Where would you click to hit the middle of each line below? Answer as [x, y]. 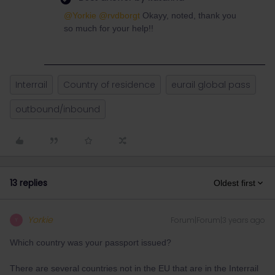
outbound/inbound [58, 109]
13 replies [29, 183]
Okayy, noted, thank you [188, 15]
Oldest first [234, 183]
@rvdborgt [119, 15]
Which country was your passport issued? [91, 242]
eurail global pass [211, 85]
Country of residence [109, 85]
